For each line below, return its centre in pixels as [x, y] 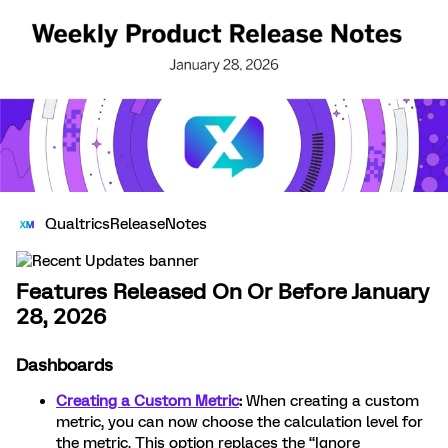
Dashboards [64, 365]
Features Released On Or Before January [223, 292]
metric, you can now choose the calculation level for [239, 422]
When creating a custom [332, 401]
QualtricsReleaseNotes [126, 224]
